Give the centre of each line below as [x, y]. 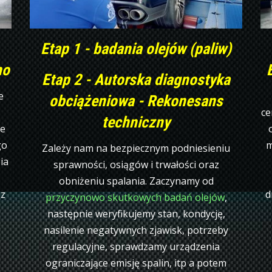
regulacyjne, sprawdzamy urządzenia [136, 246]
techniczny [136, 122]
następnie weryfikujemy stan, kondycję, [136, 213]
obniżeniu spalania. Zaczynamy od [136, 181]
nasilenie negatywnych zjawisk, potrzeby [136, 230]
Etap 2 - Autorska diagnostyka [136, 79]
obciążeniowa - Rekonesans [136, 100]
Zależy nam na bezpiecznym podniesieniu [136, 148]
